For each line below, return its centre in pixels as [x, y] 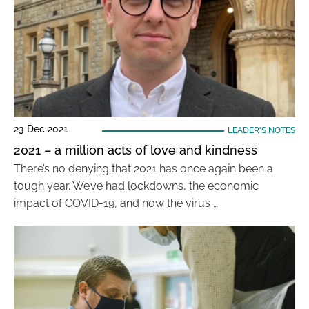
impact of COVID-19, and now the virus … [116, 203]
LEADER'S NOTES [261, 130]
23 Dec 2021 [41, 129]
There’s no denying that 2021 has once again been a [143, 169]
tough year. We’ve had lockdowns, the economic [136, 186]
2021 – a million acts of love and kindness [136, 150]
